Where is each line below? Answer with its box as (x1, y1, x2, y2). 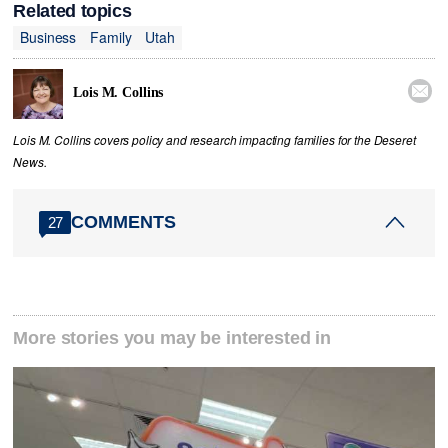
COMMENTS (71, 212, 177, 233)
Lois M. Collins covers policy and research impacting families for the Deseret (13, 131, 416, 148)
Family (90, 27, 132, 48)
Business (20, 27, 77, 48)
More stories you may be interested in (13, 328, 332, 349)
